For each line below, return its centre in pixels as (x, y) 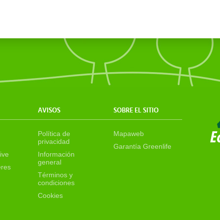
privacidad (54, 141)
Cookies (51, 195)
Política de (54, 134)
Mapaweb (129, 134)
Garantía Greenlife (143, 146)
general (50, 162)
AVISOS (49, 110)
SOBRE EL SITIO (136, 110)
